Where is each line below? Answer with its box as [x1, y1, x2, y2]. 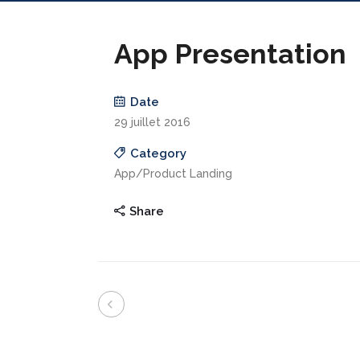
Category [130, 146, 186, 161]
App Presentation [114, 38, 346, 70]
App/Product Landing [114, 167, 232, 180]
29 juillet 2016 [114, 116, 190, 129]
